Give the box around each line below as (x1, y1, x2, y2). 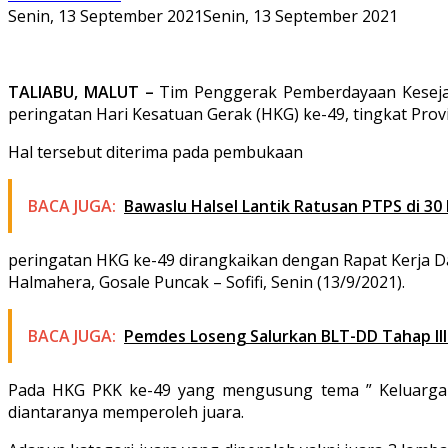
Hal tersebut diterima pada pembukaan (8, 140, 303, 163)
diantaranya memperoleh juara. (8, 400, 244, 423)
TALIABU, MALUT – (8, 80, 154, 103)
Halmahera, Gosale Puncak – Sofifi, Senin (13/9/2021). (8, 270, 405, 293)
